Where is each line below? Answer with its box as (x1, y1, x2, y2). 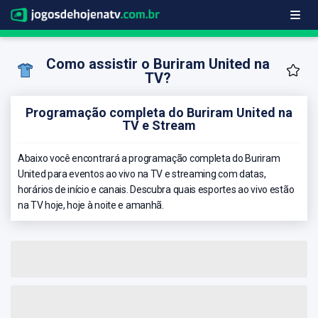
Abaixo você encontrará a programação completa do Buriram (18, 152, 280, 164)
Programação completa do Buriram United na (26, 104, 292, 120)
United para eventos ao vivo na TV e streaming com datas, (18, 168, 266, 180)
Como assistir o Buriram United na (46, 55, 270, 73)
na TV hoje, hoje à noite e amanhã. (18, 199, 164, 211)
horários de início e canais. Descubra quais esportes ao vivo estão (18, 183, 295, 195)
